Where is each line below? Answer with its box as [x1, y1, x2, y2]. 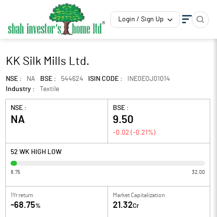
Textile [40, 86, 59, 93]
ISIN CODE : [88, 76, 123, 82]
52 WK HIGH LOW [11, 149, 62, 155]
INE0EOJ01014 [127, 76, 170, 82]
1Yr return [11, 192, 33, 198]
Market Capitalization [113, 192, 165, 198]
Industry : [6, 86, 35, 93]
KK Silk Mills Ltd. [6, 56, 90, 67]
